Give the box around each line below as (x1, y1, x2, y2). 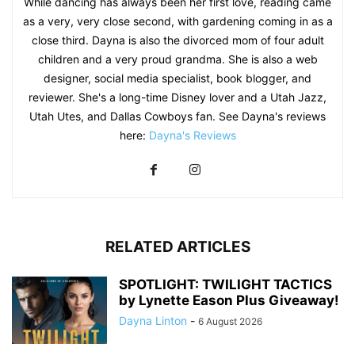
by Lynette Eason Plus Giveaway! (119, 292, 339, 308)
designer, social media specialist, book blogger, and (44, 71, 311, 85)
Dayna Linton (119, 313, 187, 327)
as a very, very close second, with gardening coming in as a (22, 13, 333, 28)
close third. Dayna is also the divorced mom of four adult (31, 32, 324, 47)
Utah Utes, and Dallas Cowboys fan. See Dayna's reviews (29, 109, 326, 123)
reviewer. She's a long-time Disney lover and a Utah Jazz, (29, 90, 326, 104)
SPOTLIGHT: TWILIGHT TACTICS (119, 276, 332, 292)
